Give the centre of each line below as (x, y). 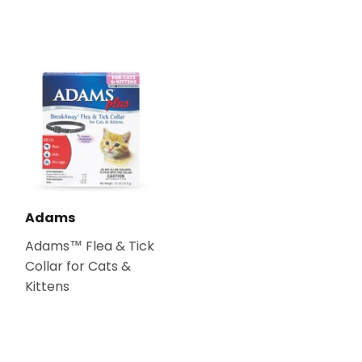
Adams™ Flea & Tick (90, 246)
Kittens (47, 286)
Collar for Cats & (78, 266)
